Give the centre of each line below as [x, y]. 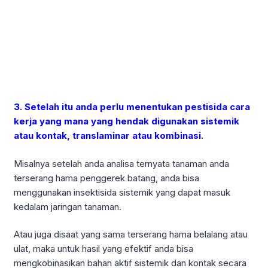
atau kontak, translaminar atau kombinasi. [109, 136]
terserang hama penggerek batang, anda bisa [106, 178]
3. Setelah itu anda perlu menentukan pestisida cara [132, 107]
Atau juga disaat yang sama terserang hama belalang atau [131, 234]
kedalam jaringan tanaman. [68, 206]
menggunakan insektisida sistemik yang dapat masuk [122, 192]
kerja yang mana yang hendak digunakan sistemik [127, 121]
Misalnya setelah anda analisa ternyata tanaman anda [121, 163]
